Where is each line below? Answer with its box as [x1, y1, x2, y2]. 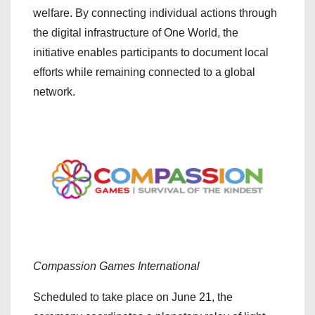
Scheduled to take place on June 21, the [33, 290, 233, 303]
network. [33, 86, 75, 98]
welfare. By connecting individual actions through [33, 7, 277, 19]
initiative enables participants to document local [33, 46, 269, 58]
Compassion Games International [33, 259, 200, 272]
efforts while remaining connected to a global [33, 66, 255, 78]
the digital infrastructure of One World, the [33, 27, 238, 39]
